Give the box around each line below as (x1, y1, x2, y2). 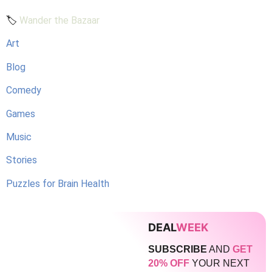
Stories (6, 154, 37, 166)
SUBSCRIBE (148, 244, 207, 255)
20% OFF (148, 258, 189, 269)
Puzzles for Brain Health (6, 177, 109, 189)
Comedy (6, 84, 41, 97)
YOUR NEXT (189, 258, 250, 269)
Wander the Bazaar (19, 15, 100, 26)
